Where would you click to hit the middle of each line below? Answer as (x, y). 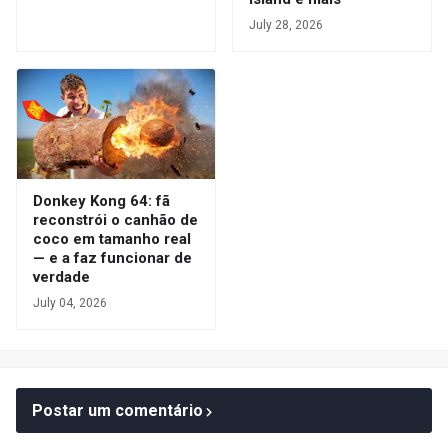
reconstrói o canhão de (115, 220)
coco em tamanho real (112, 239)
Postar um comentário (117, 410)
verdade (61, 277)
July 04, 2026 (70, 303)
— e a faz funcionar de (112, 258)
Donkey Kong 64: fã (101, 201)
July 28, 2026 (286, 25)
